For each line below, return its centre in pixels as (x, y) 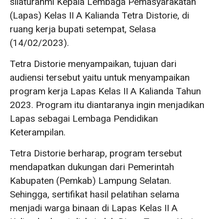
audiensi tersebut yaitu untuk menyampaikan (100, 77)
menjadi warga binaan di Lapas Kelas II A (94, 208)
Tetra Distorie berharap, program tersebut (96, 153)
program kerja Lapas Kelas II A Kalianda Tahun (105, 91)
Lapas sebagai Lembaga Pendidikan (84, 119)
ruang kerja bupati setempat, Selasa (83, 29)
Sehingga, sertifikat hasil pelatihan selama (95, 194)
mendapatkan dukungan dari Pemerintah (92, 167)
